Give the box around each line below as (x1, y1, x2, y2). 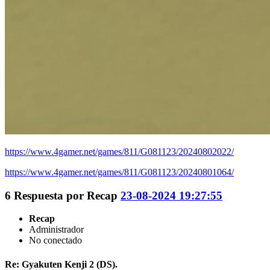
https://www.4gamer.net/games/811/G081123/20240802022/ (5, 146, 234, 157)
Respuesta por (14, 189, 87, 202)
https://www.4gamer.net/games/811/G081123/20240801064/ (5, 166, 234, 177)
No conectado (29, 235, 82, 246)
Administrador (29, 224, 84, 235)
